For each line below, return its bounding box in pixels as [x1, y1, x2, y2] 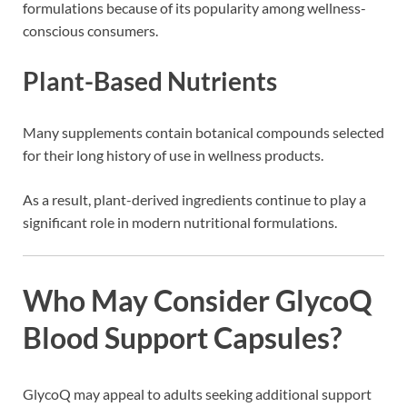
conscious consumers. [23, 22, 158, 40]
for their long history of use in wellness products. [23, 145, 323, 164]
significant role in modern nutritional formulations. [23, 213, 337, 231]
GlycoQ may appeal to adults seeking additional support [23, 385, 372, 403]
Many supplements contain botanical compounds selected [23, 123, 384, 141]
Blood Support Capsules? [23, 320, 342, 356]
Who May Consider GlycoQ [23, 283, 372, 319]
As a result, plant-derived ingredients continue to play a [23, 190, 366, 208]
